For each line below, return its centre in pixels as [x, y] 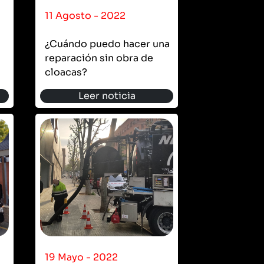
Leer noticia [107, 95]
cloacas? [66, 72]
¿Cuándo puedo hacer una [107, 44]
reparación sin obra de [99, 58]
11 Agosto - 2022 [85, 15]
